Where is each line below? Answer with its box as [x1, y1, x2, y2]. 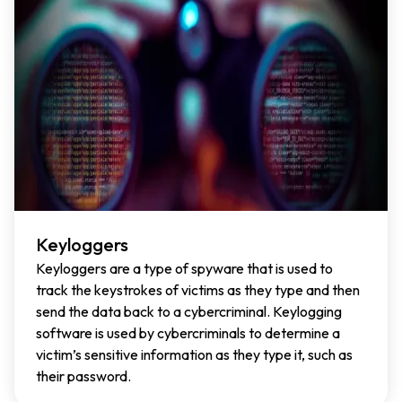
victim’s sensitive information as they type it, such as [36, 345, 353, 363]
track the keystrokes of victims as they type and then [36, 280, 360, 299]
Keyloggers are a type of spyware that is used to [36, 258, 333, 277]
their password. [36, 366, 131, 385]
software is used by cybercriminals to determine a [36, 323, 340, 342]
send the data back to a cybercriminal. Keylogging [36, 301, 342, 320]
